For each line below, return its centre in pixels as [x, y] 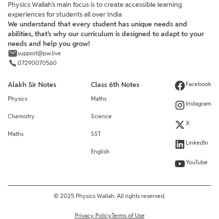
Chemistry [21, 116]
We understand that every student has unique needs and [98, 24]
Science [101, 116]
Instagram [198, 103]
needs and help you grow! [49, 43]
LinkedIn [197, 142]
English [100, 151]
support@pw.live [39, 53]
